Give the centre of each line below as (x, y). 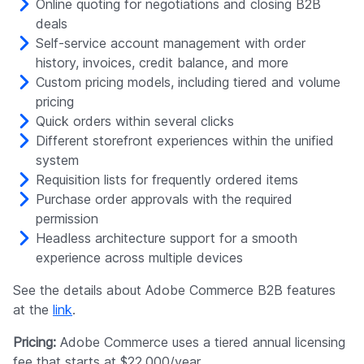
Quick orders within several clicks (135, 121)
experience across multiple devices (139, 258)
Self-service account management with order (171, 43)
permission (67, 219)
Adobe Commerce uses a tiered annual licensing (201, 342)
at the (33, 310)
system (57, 160)
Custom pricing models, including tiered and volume (188, 82)
